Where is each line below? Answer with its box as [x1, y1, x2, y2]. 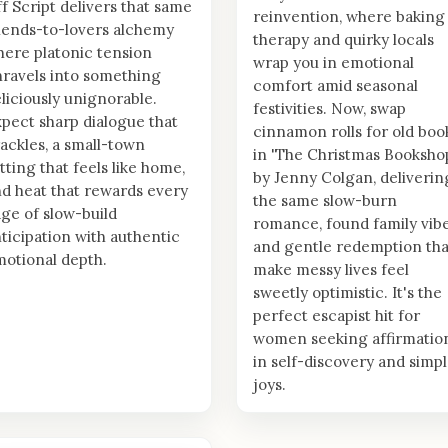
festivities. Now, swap [253, 99, 406, 119]
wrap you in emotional [253, 53, 414, 73]
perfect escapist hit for [253, 306, 420, 326]
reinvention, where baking [253, 7, 445, 27]
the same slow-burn [253, 191, 397, 211]
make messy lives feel [253, 260, 409, 280]
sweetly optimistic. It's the [253, 283, 442, 303]
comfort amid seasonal [253, 76, 418, 96]
